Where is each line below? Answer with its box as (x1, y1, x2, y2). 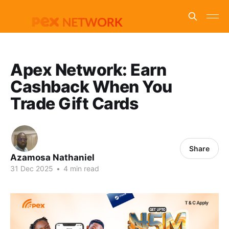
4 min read (61, 164, 99, 173)
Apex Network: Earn (10, 60, 167, 80)
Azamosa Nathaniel (10, 152, 95, 163)
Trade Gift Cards (10, 94, 139, 113)
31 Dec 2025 (10, 164, 53, 173)
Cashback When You (10, 77, 172, 97)
